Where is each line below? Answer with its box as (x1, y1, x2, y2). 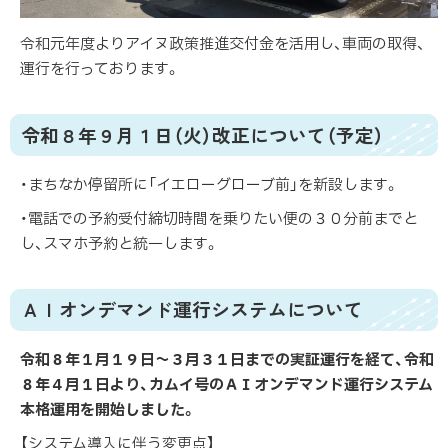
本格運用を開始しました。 (20, 398, 197, 422)
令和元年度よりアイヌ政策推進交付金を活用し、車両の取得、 (20, 33, 425, 57)
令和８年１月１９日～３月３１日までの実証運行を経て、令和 (20, 348, 434, 372)
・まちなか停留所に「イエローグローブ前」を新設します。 (20, 174, 399, 197)
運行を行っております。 (20, 58, 180, 82)
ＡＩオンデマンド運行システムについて (21, 295, 364, 323)
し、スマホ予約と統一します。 (20, 233, 219, 256)
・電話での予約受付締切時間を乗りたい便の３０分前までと (20, 208, 418, 231)
